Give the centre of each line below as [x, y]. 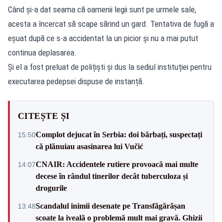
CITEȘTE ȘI [44, 116]
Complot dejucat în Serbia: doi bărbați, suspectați [119, 134]
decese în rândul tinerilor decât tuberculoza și [112, 176]
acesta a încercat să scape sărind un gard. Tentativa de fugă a [111, 24]
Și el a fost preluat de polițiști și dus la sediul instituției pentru [110, 67]
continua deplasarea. [42, 52]
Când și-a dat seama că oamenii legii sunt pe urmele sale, [102, 9]
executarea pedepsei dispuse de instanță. [76, 81]
